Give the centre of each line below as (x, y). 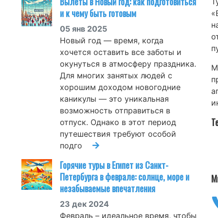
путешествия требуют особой (118, 134)
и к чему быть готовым (98, 13)
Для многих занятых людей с (116, 75)
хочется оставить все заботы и (121, 52)
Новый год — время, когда (112, 40)
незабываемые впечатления (108, 188)
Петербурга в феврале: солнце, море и (125, 176)
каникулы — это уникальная (114, 99)
